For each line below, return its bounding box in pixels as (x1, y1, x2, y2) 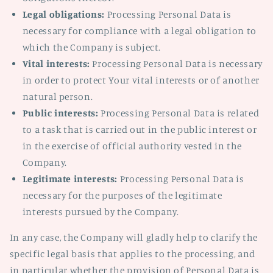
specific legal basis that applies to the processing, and (9, 248, 256, 260)
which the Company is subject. (22, 41, 161, 53)
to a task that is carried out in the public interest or (22, 123, 257, 135)
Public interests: (22, 107, 99, 119)
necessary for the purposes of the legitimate (22, 189, 222, 201)
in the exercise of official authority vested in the (22, 140, 242, 152)
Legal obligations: (22, 8, 105, 20)
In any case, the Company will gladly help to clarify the (9, 232, 258, 244)
